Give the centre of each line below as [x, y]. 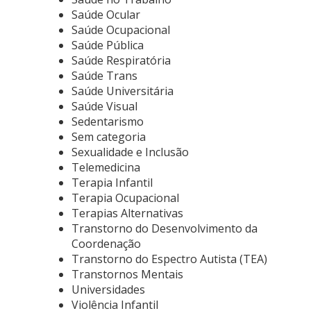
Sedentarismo [108, 121]
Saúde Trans [104, 76]
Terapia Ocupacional [125, 198]
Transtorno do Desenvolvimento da [165, 228]
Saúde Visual [104, 106]
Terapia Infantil [112, 183]
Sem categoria [109, 137]
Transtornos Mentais [127, 274]
